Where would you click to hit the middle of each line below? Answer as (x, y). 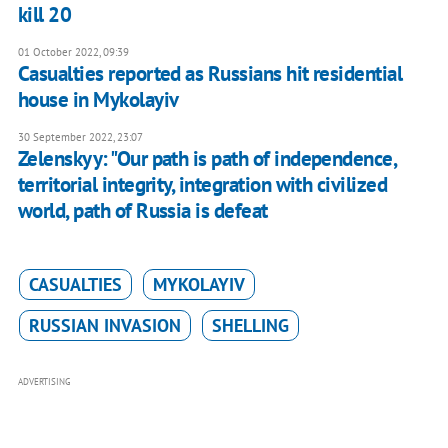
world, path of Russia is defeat (142, 211)
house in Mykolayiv (98, 100)
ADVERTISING (44, 382)
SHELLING (250, 326)
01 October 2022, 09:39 (73, 52)
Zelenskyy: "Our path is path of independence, (207, 159)
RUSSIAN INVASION (104, 326)
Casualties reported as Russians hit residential (210, 74)
